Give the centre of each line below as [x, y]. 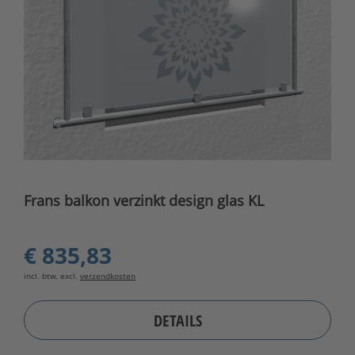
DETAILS [177, 320]
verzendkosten [108, 276]
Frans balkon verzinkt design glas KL [144, 201]
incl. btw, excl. [52, 276]
